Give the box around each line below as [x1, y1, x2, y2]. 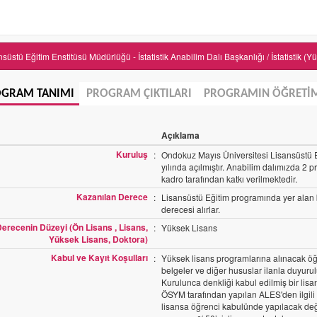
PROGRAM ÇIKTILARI [86, 88, 192, 100]
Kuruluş [116, 148, 148, 161]
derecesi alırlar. [161, 203, 220, 215]
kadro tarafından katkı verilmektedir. [161, 173, 297, 185]
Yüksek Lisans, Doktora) [49, 233, 148, 246]
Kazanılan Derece [76, 190, 148, 203]
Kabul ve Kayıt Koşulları [51, 251, 148, 264]
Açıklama [161, 129, 200, 142]
